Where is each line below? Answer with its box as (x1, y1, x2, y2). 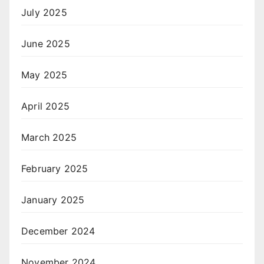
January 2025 (21, 194, 85, 206)
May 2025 (21, 69, 68, 81)
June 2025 (21, 38, 70, 50)
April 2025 (21, 100, 70, 113)
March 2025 (21, 131, 77, 144)
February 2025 (21, 163, 88, 175)
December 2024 (21, 225, 95, 237)
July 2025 (21, 6, 67, 19)
